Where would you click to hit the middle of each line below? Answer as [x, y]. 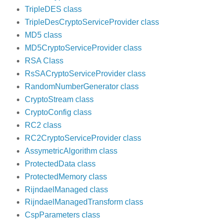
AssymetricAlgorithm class [71, 151]
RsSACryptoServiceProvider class [85, 73]
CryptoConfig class [58, 112]
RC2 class [43, 125]
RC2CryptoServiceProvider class [83, 138]
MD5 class [43, 35]
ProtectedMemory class [66, 176]
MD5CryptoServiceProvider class [83, 48]
